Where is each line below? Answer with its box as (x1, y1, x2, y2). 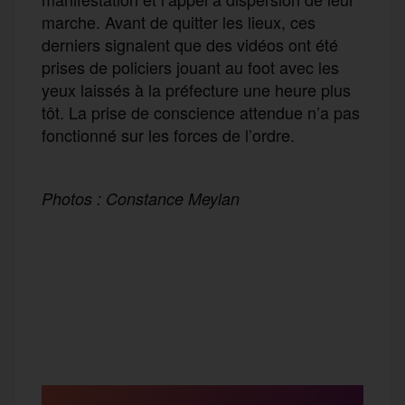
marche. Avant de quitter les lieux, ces (42, 9, 316, 33)
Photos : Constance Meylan (42, 186, 240, 210)
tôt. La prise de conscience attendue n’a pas (42, 99, 360, 124)
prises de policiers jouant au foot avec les (42, 54, 339, 79)
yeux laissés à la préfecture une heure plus (42, 77, 351, 101)
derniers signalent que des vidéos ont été (42, 32, 338, 56)
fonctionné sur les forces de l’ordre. (42, 122, 295, 146)
